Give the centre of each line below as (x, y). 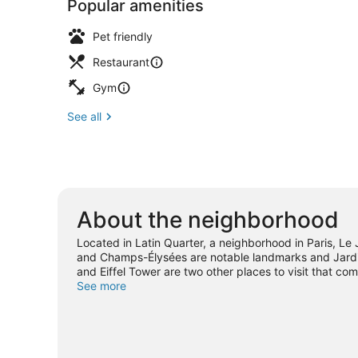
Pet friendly (123, 36)
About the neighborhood (208, 219)
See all (84, 116)
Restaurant (121, 62)
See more (101, 285)
